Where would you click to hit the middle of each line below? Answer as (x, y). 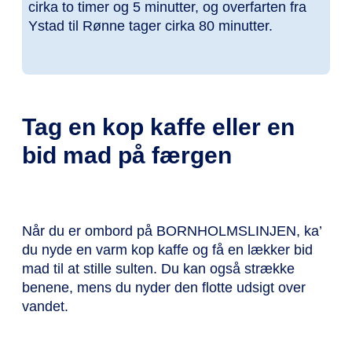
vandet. (45, 306)
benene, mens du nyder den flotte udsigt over (164, 287)
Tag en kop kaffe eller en (158, 126)
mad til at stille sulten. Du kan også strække (158, 268)
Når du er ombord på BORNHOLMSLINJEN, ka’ (172, 231)
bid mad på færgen (127, 155)
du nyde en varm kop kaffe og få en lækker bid (167, 249)
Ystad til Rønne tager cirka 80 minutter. (150, 26)
